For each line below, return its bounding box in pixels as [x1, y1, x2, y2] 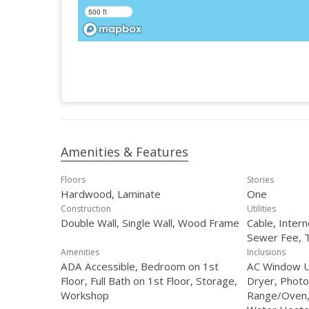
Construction [61, 203, 111, 215]
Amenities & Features [61, 143, 188, 160]
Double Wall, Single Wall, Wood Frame [61, 216, 239, 230]
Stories [247, 174, 274, 186]
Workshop [61, 288, 109, 302]
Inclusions [247, 246, 286, 258]
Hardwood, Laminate [61, 187, 161, 201]
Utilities [247, 203, 276, 215]
